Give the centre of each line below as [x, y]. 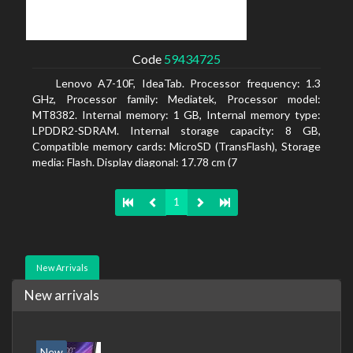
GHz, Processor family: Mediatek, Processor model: [176, 99]
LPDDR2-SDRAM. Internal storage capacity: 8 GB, [176, 130]
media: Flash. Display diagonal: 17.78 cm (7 [135, 162]
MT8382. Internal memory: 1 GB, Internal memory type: [176, 115]
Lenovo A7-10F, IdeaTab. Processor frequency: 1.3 [188, 83]
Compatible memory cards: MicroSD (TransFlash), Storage [176, 146]
